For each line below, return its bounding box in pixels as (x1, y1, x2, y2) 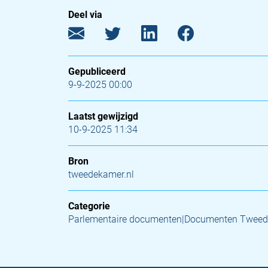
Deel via (68, 9, 102, 20)
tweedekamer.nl (68, 169, 134, 180)
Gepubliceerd (68, 66, 126, 77)
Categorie (68, 200, 110, 212)
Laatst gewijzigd (68, 111, 138, 122)
